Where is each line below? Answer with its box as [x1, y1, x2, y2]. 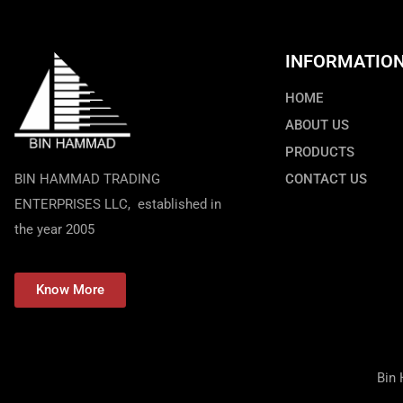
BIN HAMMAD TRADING [14, 170, 160, 187]
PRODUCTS [285, 143, 354, 160]
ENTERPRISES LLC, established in [14, 195, 221, 212]
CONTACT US [285, 170, 367, 187]
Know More [36, 282, 104, 299]
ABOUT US [285, 116, 349, 133]
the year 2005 [14, 220, 94, 237]
